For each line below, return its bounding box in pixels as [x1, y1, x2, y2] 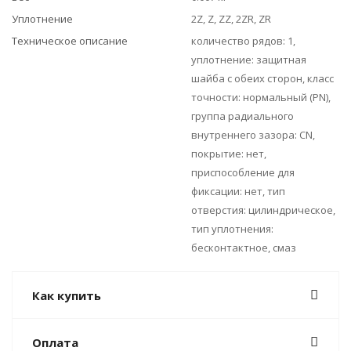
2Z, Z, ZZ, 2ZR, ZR [191, 12, 271, 26]
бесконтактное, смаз [191, 241, 296, 255]
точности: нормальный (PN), [191, 90, 331, 104]
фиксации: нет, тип [191, 184, 285, 198]
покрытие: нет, [191, 147, 266, 161]
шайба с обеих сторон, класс [191, 71, 334, 85]
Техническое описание [12, 34, 128, 48]
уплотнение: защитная [191, 52, 306, 67]
